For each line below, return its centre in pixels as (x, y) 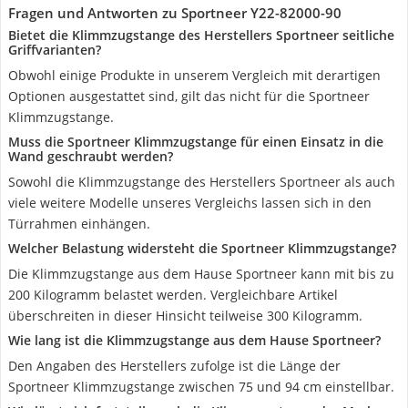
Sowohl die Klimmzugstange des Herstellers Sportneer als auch (202, 182)
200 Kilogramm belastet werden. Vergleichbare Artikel (173, 295)
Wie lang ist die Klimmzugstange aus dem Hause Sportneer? (194, 340)
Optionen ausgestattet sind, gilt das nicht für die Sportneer (189, 96)
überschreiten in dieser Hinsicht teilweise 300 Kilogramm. (185, 316)
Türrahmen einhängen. (79, 224)
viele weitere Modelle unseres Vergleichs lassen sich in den (190, 203)
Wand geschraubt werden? (91, 156)
